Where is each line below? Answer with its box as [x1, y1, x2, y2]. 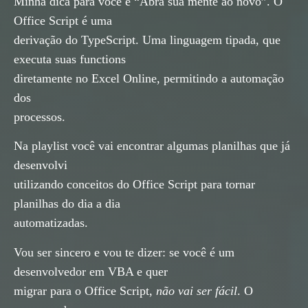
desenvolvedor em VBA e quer [14, 264, 168, 278]
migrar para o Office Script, [14, 283, 156, 298]
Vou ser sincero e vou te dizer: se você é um [14, 245, 234, 259]
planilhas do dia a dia [14, 197, 120, 211]
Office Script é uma [14, 13, 112, 27]
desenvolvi [14, 158, 67, 173]
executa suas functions [14, 52, 126, 66]
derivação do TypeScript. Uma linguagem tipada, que [14, 32, 280, 47]
